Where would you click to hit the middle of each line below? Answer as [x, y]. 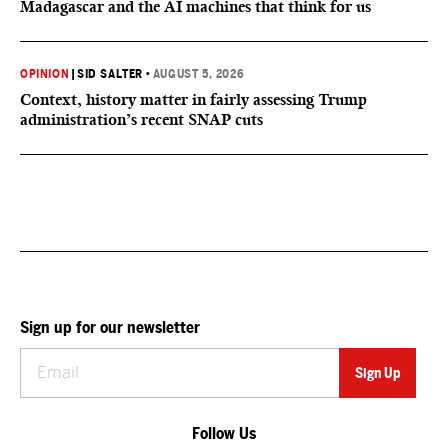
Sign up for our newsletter [110, 327]
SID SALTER [110, 74]
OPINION [45, 74]
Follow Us [224, 433]
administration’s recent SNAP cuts [141, 119]
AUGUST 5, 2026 [198, 74]
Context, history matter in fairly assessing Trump [193, 99]
